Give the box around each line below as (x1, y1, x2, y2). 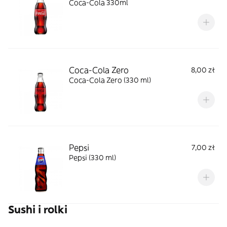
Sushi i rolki (8, 203, 67, 216)
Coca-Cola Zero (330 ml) (69, 75, 151, 85)
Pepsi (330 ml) (69, 153, 116, 162)
